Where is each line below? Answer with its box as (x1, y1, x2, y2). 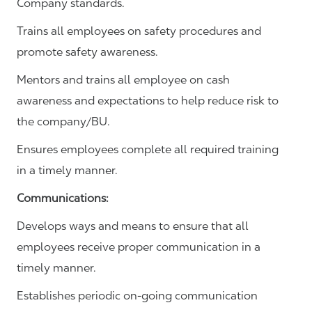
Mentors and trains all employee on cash (17, 73, 230, 87)
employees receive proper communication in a (17, 240, 260, 254)
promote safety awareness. (17, 45, 158, 59)
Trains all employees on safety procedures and (17, 24, 261, 38)
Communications (17, 192, 106, 205)
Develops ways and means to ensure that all (17, 219, 249, 233)
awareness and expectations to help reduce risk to (17, 94, 279, 108)
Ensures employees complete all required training (17, 143, 279, 157)
